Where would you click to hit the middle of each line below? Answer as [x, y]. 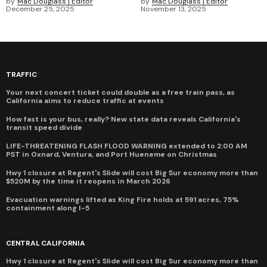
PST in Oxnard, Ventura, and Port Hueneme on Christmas [111, 154]
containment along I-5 [48, 208]
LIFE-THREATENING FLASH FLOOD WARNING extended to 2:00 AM [127, 146]
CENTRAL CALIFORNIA [46, 243]
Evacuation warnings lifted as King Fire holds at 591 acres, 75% [122, 199]
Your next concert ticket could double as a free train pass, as [120, 92]
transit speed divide [44, 127]
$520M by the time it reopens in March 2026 [88, 181]
